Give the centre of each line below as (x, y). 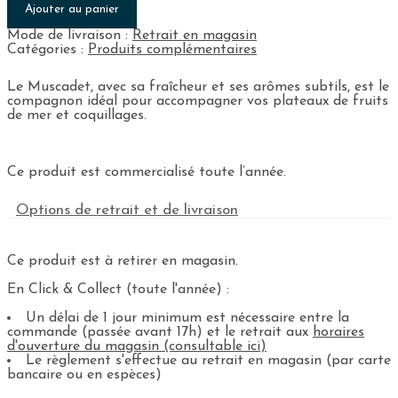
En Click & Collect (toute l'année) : (118, 289)
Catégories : (48, 49)
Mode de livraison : (70, 35)
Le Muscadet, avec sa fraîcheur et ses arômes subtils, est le (198, 87)
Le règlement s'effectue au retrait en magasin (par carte (208, 360)
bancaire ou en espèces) (84, 374)
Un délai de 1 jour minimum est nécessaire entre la (187, 318)
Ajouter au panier (72, 9)
